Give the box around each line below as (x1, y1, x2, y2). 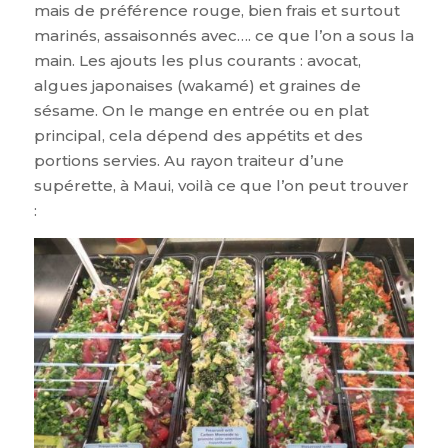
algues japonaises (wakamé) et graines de (33, 75, 361, 95)
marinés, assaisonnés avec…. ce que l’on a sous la (33, 25, 414, 45)
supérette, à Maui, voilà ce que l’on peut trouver (33, 175, 409, 195)
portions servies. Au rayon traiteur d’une (33, 150, 344, 170)
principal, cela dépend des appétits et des (33, 125, 363, 145)
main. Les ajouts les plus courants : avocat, (33, 50, 361, 70)
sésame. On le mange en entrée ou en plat (33, 100, 369, 120)
